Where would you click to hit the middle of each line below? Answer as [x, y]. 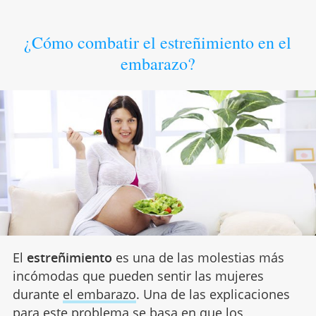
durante [37, 294]
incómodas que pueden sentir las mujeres [138, 276]
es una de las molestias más [198, 258]
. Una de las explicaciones [213, 294]
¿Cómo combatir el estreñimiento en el [158, 42]
